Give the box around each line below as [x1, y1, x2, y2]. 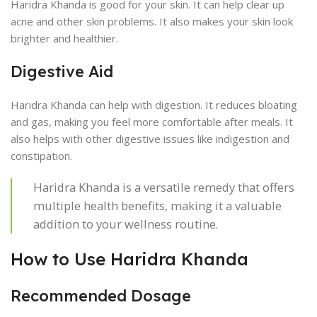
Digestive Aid [11, 62, 113, 81]
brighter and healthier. [11, 31, 118, 45]
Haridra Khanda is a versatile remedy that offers [33, 179, 294, 195]
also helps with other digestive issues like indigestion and [11, 132, 289, 146]
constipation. [11, 149, 72, 163]
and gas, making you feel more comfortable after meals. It [11, 115, 293, 129]
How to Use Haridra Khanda [11, 248, 248, 270]
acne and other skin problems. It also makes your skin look [11, 14, 293, 28]
